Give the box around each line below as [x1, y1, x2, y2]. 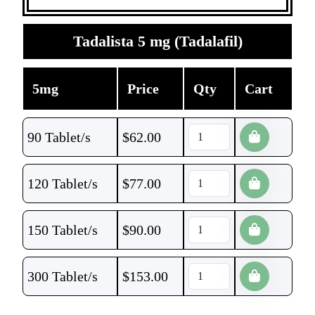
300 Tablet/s [27, 269, 98, 284]
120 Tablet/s [27, 176, 98, 191]
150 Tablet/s [27, 222, 98, 238]
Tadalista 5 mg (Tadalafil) [72, 32, 243, 50]
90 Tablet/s [27, 129, 91, 145]
